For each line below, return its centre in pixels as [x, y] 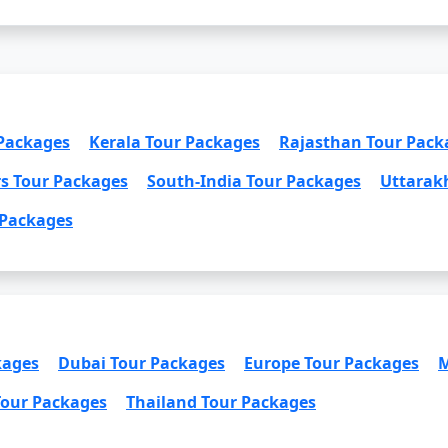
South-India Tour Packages [254, 181]
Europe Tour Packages [331, 363]
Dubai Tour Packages [141, 363]
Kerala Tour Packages [174, 142]
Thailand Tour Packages [221, 402]
